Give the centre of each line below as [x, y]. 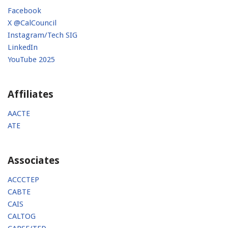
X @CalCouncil [32, 23]
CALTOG [22, 217]
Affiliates [31, 94]
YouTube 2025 [31, 60]
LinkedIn [23, 48]
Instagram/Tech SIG [42, 35]
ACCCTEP [23, 180]
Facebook [24, 11]
